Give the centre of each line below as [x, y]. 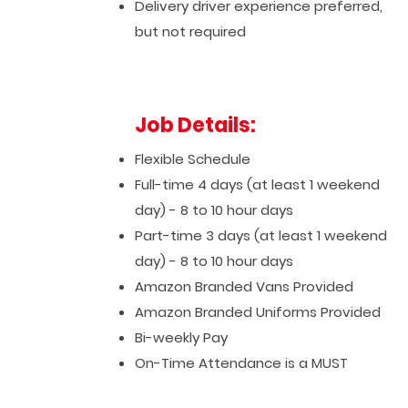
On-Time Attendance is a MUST [242, 363]
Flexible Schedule [193, 159]
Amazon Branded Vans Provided [245, 286]
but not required [191, 31]
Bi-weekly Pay [182, 337]
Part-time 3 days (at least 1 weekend [261, 235]
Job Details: [196, 125]
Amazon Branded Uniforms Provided [258, 312]
